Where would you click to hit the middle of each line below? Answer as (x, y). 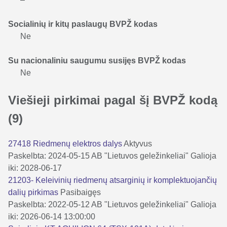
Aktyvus (138, 143)
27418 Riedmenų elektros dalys (66, 143)
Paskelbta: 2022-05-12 (49, 204)
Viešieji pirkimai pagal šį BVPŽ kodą (113, 100)
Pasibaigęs (81, 192)
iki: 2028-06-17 (35, 168)
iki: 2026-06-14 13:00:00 (52, 216)
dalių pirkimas (34, 192)
